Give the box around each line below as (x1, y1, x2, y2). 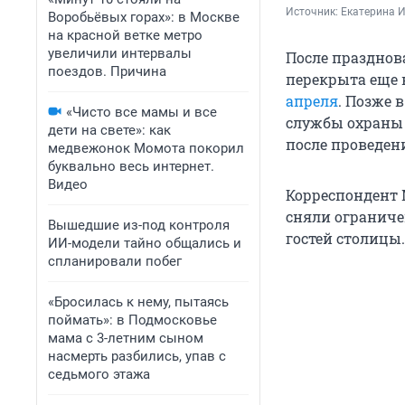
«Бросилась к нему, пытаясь (48, 294, 229, 310)
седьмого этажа (48, 366, 150, 382)
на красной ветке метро (48, 27, 202, 43)
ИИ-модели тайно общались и (48, 235, 241, 251)
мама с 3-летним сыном (48, 330, 203, 346)
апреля (286, 91, 338, 111)
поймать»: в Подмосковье (48, 312, 217, 328)
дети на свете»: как (48, 122, 171, 138)
